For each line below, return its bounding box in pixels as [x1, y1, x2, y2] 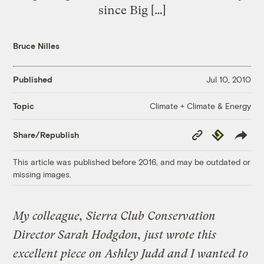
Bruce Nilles [13, 40, 60, 51]
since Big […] [98, 2, 166, 17]
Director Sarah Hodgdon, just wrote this [13, 227, 217, 242]
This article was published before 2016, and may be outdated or [13, 156, 251, 167]
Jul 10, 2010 [206, 74, 251, 85]
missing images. [13, 169, 72, 179]
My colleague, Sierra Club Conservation [13, 209, 216, 223]
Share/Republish [13, 130, 80, 140]
